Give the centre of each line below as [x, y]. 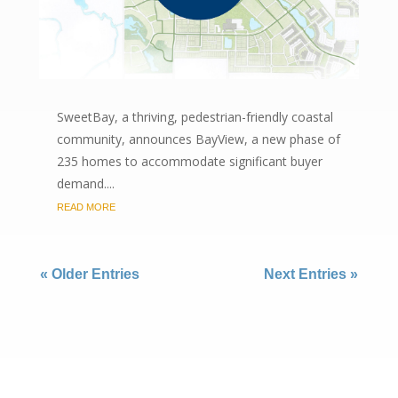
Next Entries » [311, 275]
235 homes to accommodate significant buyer [189, 162]
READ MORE [86, 207]
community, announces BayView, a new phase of [198, 139]
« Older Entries [89, 275]
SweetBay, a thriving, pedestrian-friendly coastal [195, 117]
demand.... [85, 184]
